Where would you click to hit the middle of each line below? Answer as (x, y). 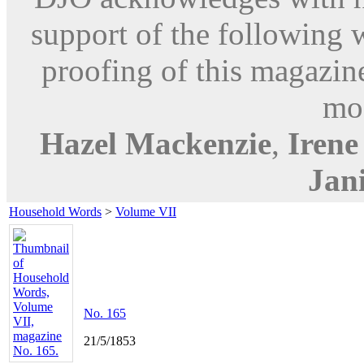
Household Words (55, 211)
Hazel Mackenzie (156, 143)
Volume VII (146, 211)
